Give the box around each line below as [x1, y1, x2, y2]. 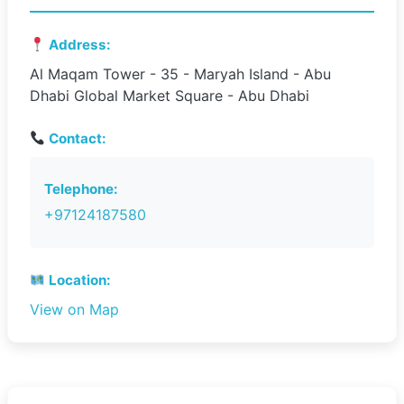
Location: [45, 271, 112, 289]
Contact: [45, 130, 107, 147]
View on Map [30, 300, 119, 318]
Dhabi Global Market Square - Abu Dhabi [30, 87, 309, 105]
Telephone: [44, 180, 118, 197]
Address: [45, 36, 112, 53]
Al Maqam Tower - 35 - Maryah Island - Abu [30, 65, 331, 83]
